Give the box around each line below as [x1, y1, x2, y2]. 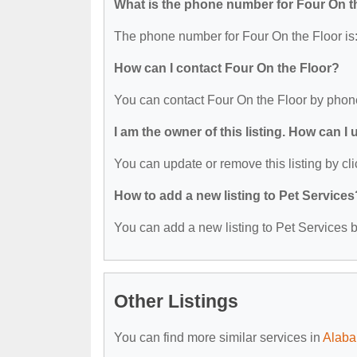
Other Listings [114, 290, 238, 312]
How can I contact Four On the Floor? [114, 61, 339, 75]
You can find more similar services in [114, 330, 323, 344]
